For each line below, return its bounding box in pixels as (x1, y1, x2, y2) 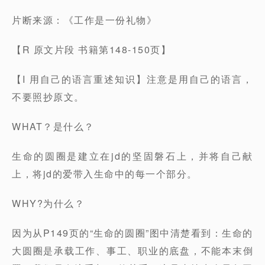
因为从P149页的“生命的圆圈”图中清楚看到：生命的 (12, 226, 253, 240)
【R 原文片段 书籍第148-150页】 (12, 43, 171, 56)
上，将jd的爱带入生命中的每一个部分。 (12, 167, 198, 180)
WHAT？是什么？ (12, 119, 95, 133)
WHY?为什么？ (12, 196, 85, 210)
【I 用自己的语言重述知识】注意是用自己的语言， (12, 72, 253, 86)
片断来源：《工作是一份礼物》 (12, 13, 157, 27)
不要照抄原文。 (12, 90, 85, 104)
